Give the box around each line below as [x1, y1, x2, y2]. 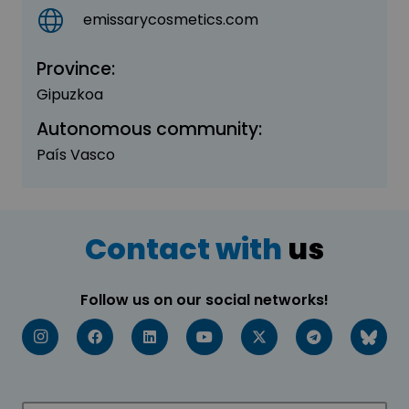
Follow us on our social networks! [80, 289, 329, 311]
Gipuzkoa [37, 84, 103, 106]
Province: [37, 57, 115, 82]
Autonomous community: [37, 117, 262, 142]
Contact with [85, 228, 282, 270]
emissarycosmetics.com [83, 9, 259, 31]
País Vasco [37, 144, 115, 166]
